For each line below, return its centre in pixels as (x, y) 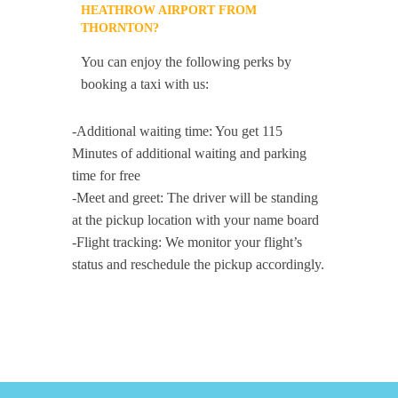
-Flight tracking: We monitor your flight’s (187, 242)
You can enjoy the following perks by (187, 62)
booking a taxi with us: (145, 84)
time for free (107, 175)
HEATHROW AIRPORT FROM (169, 10)
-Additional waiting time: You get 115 (178, 131)
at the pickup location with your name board (196, 220)
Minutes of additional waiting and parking (190, 153)
